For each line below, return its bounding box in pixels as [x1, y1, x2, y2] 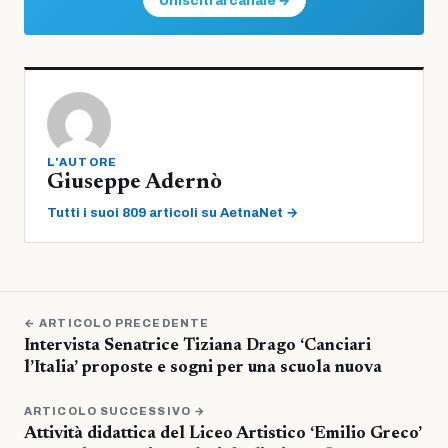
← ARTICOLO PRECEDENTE [24, 316, 210, 329]
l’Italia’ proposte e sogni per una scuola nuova [24, 359, 382, 377]
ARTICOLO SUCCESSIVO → [24, 404, 207, 417]
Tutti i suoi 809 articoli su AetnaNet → [47, 205, 298, 220]
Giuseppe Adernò [47, 171, 222, 194]
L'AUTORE [47, 155, 118, 168]
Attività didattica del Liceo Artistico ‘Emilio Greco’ [24, 425, 422, 443]
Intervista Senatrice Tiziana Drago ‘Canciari [24, 337, 371, 355]
